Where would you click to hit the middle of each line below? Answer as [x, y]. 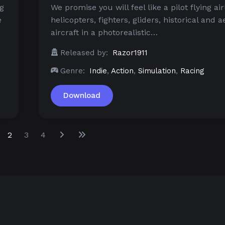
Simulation [157, 71]
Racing [192, 71]
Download [82, 95]
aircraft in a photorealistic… [104, 32]
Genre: [73, 71]
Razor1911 [130, 52]
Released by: [84, 52]
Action [122, 71]
